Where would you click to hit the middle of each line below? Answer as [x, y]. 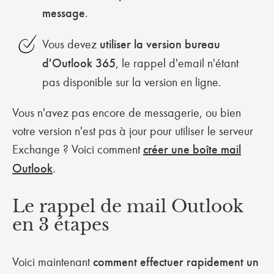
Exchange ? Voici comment [78, 149]
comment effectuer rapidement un [176, 262]
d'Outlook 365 [79, 63]
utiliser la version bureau [160, 44]
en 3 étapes [63, 225]
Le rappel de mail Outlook [128, 206]
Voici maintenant [53, 262]
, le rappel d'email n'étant [177, 63]
